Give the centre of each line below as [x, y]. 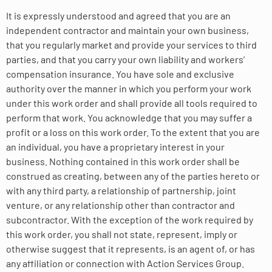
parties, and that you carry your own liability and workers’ [125, 59]
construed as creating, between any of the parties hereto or [133, 176]
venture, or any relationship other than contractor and [121, 205]
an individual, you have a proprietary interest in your [115, 147]
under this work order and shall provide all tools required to [132, 103]
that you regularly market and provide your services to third [131, 45]
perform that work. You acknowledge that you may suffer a [129, 118]
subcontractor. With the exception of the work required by [130, 220]
